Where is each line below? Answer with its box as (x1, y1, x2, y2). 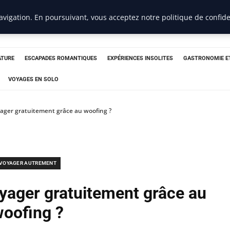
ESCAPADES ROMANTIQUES (25, 55, 97, 62)
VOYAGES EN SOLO (8, 76, 59, 83)
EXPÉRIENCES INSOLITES (107, 55, 173, 62)
